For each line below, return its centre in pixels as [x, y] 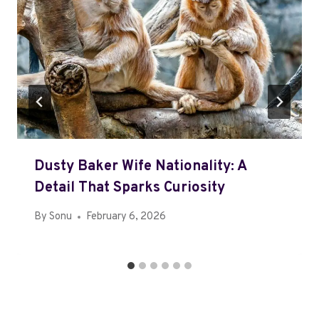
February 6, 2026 [126, 217]
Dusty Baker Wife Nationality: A [140, 167]
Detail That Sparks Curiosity [130, 188]
